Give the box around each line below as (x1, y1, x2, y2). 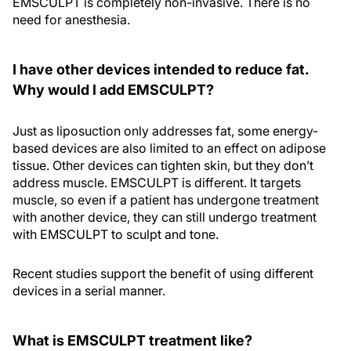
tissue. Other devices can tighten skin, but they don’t (13, 157, 313, 173)
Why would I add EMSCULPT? (13, 81, 214, 98)
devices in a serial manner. (13, 282, 165, 299)
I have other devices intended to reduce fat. (13, 60, 309, 78)
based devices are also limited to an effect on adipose (13, 139, 326, 156)
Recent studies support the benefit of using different (13, 265, 313, 281)
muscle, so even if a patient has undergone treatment (13, 191, 319, 208)
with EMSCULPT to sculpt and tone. (13, 226, 219, 242)
